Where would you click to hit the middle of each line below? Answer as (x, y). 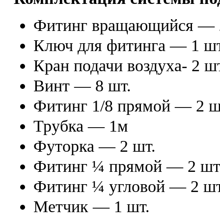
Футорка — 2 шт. (95, 146)
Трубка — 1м (81, 126)
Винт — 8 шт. (82, 86)
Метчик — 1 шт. (92, 206)
